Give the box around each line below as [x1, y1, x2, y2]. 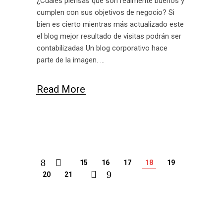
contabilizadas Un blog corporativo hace [37, 43, 167, 53]
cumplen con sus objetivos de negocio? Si [37, 7, 174, 17]
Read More [37, 83, 85, 95]
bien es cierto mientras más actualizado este [37, 19, 184, 29]
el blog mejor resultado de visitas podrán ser [37, 31, 181, 41]
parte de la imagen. [37, 55, 100, 64]
